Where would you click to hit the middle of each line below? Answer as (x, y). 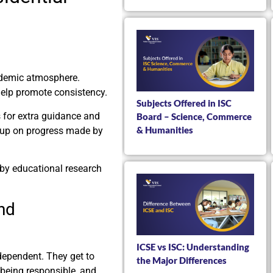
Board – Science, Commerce (194, 117)
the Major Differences (182, 261)
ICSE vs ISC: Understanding (193, 247)
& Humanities (165, 130)
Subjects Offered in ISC (184, 103)
